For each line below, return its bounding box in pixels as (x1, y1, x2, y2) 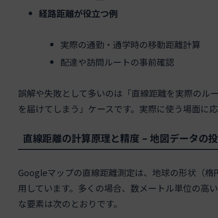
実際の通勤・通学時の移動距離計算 (60, 38, 200, 51)
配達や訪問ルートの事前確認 (60, 55, 174, 68)
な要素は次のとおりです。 (18, 197, 122, 210)
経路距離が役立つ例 (39, 6, 118, 19)
